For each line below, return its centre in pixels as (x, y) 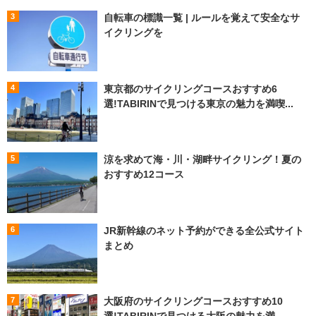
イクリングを (133, 32)
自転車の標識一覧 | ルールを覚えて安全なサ (201, 17)
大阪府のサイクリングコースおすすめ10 (193, 302)
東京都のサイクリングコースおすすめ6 (190, 89)
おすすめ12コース (144, 175)
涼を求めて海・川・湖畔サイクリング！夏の (202, 160)
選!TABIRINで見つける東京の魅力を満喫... (198, 103)
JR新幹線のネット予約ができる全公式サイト (203, 230)
